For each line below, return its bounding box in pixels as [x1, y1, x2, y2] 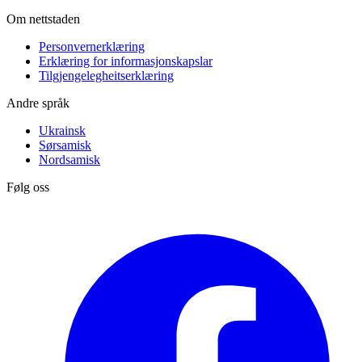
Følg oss [6, 179, 49, 194]
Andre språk [6, 95, 69, 110]
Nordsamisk [39, 152, 100, 166]
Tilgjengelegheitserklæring [39, 68, 174, 82]
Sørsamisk [39, 137, 91, 152]
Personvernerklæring [39, 39, 145, 53]
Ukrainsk [39, 123, 86, 137]
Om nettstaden [6, 11, 80, 26]
